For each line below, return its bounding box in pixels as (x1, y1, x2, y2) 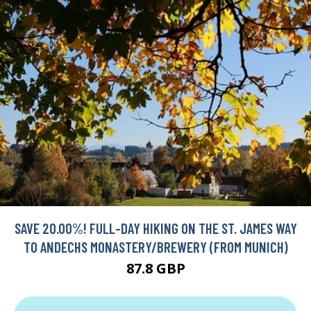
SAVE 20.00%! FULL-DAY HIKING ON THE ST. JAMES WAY (14, 219, 297, 237)
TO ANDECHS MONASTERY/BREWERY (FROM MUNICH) (23, 237, 288, 255)
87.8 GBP (126, 258, 185, 278)
